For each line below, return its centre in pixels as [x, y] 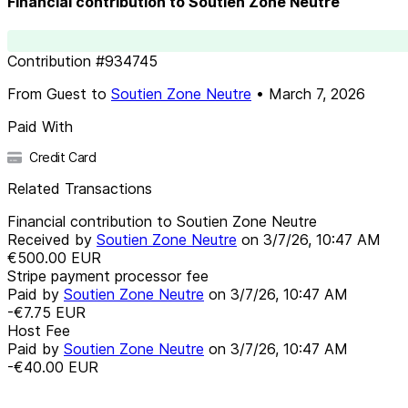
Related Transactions [80, 188]
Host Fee [39, 330]
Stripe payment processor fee [108, 275]
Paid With [40, 126]
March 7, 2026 [317, 93]
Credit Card [63, 157]
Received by [52, 239]
